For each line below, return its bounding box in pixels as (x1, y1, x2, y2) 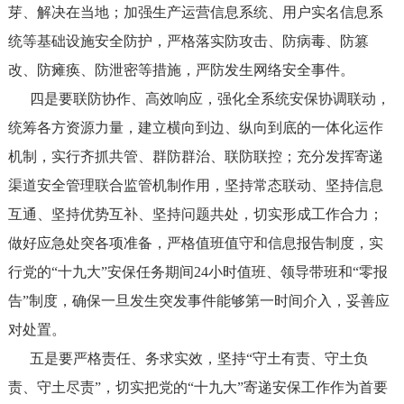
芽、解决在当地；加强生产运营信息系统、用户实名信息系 (7, 5, 383, 20)
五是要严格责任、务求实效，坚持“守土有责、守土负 (7, 351, 368, 366)
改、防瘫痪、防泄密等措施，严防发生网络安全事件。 (7, 62, 354, 78)
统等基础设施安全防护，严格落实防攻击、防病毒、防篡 (7, 33, 369, 49)
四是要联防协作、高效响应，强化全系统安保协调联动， (7, 91, 390, 106)
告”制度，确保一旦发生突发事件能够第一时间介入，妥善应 (7, 293, 390, 308)
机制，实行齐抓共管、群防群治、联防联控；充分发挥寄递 (7, 149, 383, 164)
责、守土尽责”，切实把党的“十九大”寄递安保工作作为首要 (7, 380, 388, 395)
